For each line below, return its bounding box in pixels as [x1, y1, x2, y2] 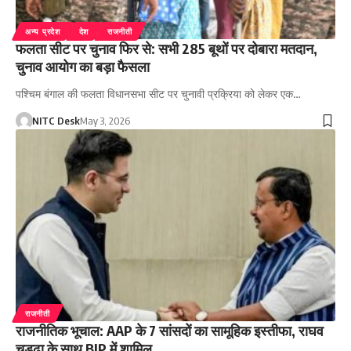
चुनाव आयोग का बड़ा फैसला [16, 57, 150, 76]
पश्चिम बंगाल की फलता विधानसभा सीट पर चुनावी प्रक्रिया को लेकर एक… [16, 87, 301, 101]
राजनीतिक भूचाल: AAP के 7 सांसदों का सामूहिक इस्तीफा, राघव [16, 321, 324, 340]
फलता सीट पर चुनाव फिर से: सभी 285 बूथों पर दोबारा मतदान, [16, 39, 317, 58]
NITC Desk [31, 114, 80, 128]
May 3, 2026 [79, 114, 130, 128]
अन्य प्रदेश [25, 27, 60, 37]
